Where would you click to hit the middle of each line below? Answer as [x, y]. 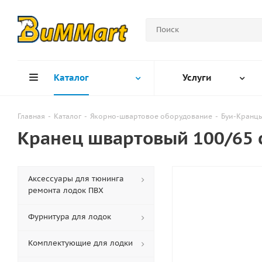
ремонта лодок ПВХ [66, 190]
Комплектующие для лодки [80, 243]
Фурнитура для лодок [70, 217]
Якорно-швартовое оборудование [151, 116]
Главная [31, 116]
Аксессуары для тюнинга [76, 179]
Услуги [197, 77]
